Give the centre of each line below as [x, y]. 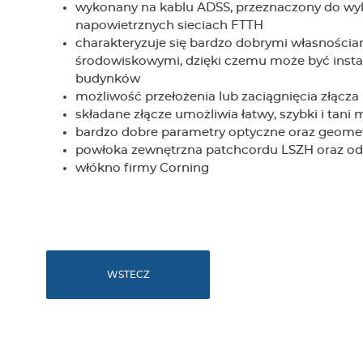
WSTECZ [128, 275]
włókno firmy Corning [142, 168]
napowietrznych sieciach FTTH [169, 26]
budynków [108, 79]
